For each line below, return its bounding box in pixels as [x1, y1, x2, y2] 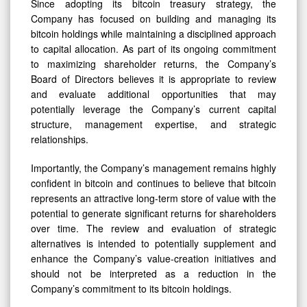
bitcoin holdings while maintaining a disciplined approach [31, 26, 276, 40]
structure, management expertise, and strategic [31, 116, 276, 131]
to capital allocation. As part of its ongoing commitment [31, 41, 276, 56]
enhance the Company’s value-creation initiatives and [31, 251, 276, 265]
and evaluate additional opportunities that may [31, 86, 276, 101]
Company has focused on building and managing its [31, 11, 276, 25]
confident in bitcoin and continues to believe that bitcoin [31, 175, 276, 190]
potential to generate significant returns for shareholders [31, 206, 276, 220]
